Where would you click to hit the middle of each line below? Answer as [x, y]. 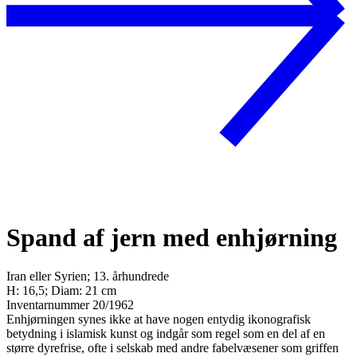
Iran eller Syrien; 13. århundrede [88, 277]
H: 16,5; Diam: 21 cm [61, 291]
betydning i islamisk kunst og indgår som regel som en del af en [166, 334]
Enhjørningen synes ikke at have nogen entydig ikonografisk [159, 320]
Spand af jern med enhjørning [172, 237]
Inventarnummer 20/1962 [70, 305]
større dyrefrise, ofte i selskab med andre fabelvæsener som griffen [173, 348]
